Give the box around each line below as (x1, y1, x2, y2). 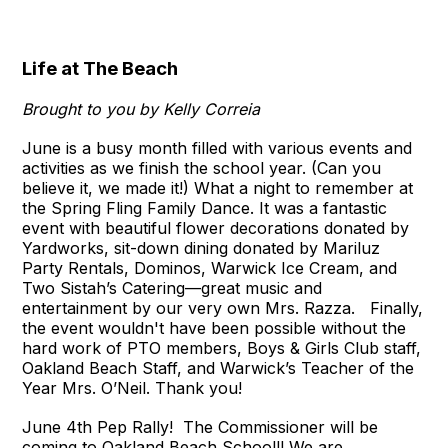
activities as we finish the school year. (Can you (22, 157, 382, 178)
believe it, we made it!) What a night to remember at (22, 177, 414, 198)
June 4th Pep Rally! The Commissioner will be (22, 416, 379, 437)
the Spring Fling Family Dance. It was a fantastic (22, 197, 388, 218)
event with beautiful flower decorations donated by (22, 217, 410, 238)
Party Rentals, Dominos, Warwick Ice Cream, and (22, 257, 398, 278)
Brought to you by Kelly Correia (22, 98, 261, 119)
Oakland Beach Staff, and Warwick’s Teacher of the (22, 357, 415, 378)
